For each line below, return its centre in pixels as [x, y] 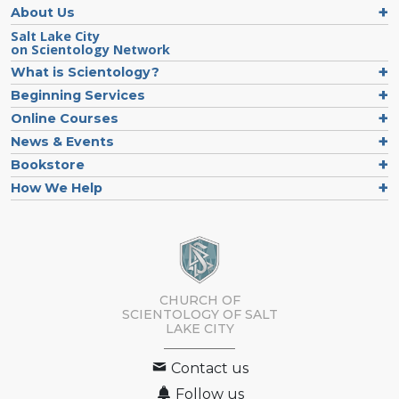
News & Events [62, 141]
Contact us [208, 369]
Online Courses [65, 118]
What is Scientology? [85, 72]
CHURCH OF [199, 301]
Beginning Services [78, 95]
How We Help [57, 187]
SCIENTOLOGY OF [181, 315]
